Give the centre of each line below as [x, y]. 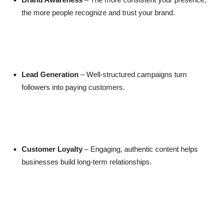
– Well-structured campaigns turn [134, 74]
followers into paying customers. [73, 87]
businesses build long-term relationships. [87, 162]
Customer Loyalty [52, 149]
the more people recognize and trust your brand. [98, 12]
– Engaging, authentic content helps [141, 149]
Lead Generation [50, 74]
